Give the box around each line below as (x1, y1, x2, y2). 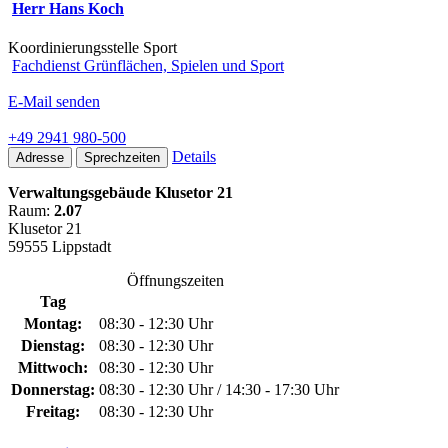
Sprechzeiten (84, 149, 160, 165)
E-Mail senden (8, 92, 100, 110)
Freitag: (26, 402, 80, 420)
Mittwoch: (18, 358, 88, 376)
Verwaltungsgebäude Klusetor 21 (8, 183, 233, 201)
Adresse (16, 149, 64, 165)
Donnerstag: (11, 380, 95, 398)
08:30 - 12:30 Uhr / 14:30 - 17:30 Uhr (99, 380, 339, 398)
